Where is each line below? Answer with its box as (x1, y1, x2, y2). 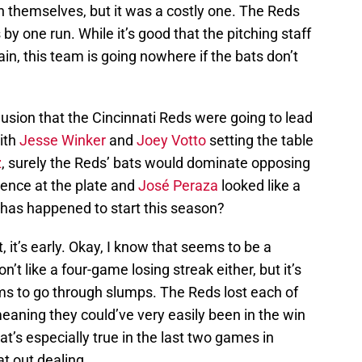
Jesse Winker (19, 132, 106, 149)
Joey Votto (137, 132, 206, 149)
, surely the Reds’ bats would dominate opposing (2, 154, 310, 172)
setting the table (206, 132, 314, 149)
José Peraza (138, 177, 218, 195)
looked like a (218, 177, 301, 195)
